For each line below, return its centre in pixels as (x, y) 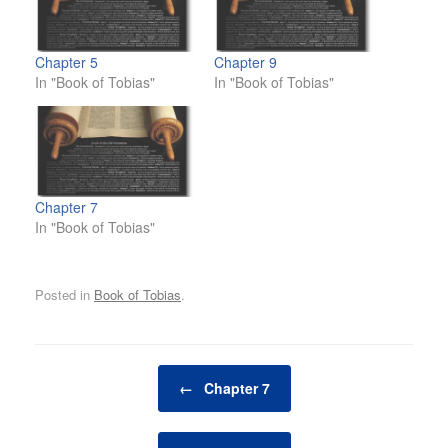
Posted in (64, 294)
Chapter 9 (245, 62)
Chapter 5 (66, 62)
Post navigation (80, 374)
